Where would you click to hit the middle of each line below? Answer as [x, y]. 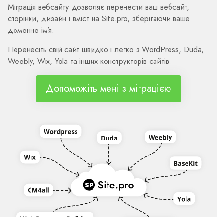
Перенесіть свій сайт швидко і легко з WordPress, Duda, [106, 50]
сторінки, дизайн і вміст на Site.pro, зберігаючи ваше [99, 19]
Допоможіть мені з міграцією [108, 89]
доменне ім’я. [31, 31]
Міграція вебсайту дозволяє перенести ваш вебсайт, [99, 7]
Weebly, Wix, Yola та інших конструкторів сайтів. [90, 62]
